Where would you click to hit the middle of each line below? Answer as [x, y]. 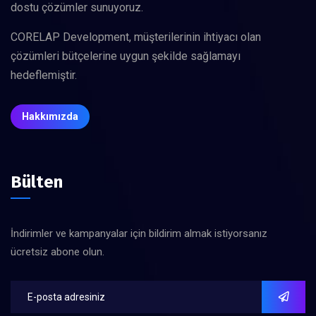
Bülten [37, 182]
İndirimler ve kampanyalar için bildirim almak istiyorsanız [139, 233]
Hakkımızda [50, 116]
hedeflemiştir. [44, 75]
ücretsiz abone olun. [57, 251]
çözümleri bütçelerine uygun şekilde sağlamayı [126, 56]
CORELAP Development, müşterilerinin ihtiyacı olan [136, 37]
